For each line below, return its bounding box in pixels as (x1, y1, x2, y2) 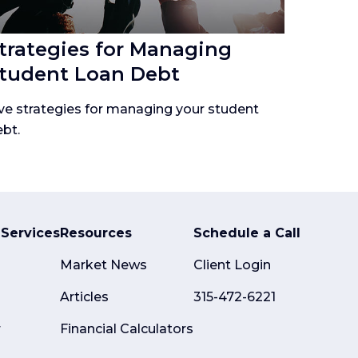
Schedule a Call (193, 225, 300, 241)
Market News (60, 257, 147, 273)
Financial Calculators (60, 321, 193, 337)
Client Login (193, 257, 271, 273)
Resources (60, 225, 132, 241)
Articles (60, 289, 109, 305)
